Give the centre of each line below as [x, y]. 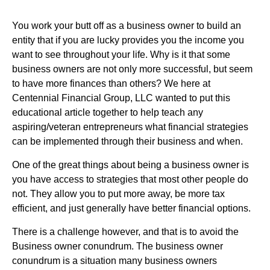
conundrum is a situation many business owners [115, 260]
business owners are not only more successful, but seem [132, 69]
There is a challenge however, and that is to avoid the [125, 231]
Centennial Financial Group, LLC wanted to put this [121, 98]
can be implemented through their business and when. [127, 141]
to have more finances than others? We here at [111, 83]
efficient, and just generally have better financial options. [131, 208]
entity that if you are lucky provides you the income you [128, 40]
